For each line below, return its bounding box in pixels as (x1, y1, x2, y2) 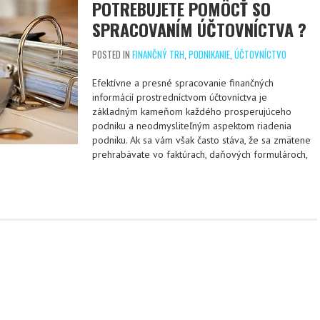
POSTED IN (92, 47, 132, 61)
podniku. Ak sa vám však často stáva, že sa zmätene (92, 134, 311, 146)
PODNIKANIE (189, 47, 230, 61)
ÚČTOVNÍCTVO (234, 47, 286, 61)
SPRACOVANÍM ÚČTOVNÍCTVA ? (92, 16, 306, 42)
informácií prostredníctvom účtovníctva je (92, 91, 267, 104)
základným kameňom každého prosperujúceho (92, 105, 291, 118)
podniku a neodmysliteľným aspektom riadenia (92, 119, 291, 132)
